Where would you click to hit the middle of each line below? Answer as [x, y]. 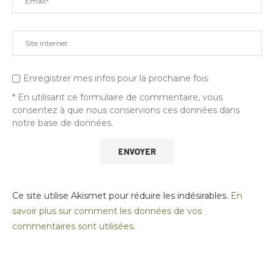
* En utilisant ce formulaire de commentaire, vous [117, 97]
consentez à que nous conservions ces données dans [126, 110]
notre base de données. [63, 123]
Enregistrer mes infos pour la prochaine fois [116, 78]
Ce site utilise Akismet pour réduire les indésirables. [121, 195]
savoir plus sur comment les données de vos [107, 211]
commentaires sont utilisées [73, 226]
